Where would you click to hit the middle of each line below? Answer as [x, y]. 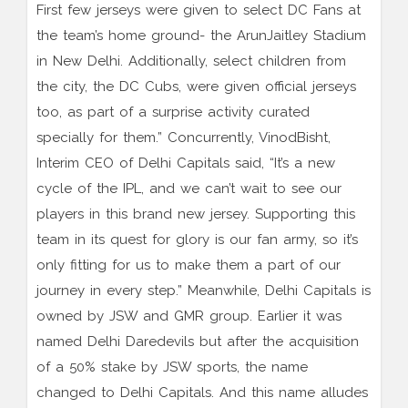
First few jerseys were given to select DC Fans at [199, 10]
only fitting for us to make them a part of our [189, 265]
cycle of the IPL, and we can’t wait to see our [189, 189]
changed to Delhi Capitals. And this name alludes [202, 393]
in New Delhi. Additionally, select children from [191, 61]
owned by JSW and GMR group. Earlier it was [189, 316]
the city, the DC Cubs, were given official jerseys [196, 87]
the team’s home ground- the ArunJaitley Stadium [201, 36]
